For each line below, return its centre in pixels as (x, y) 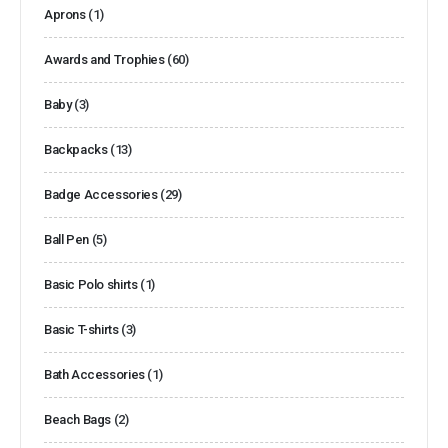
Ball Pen (66, 239)
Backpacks (76, 149)
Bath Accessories (94, 374)
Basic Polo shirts (91, 284)
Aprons (65, 14)
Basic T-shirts (81, 329)
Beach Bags (78, 419)
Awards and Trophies (104, 59)
